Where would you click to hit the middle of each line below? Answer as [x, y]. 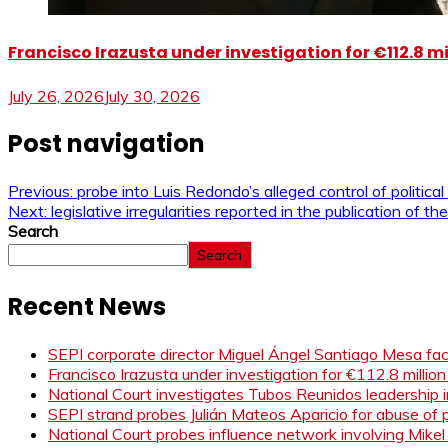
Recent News [87, 306]
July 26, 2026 [56, 96]
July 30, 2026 [152, 96]
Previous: [40, 190]
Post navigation [106, 143]
